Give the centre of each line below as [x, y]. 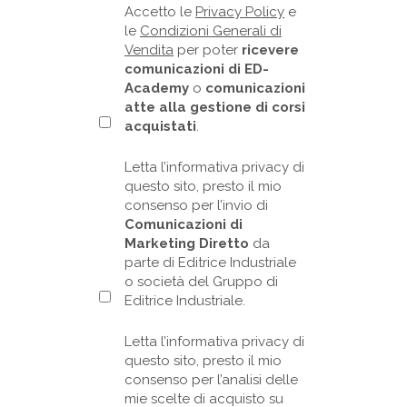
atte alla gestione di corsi [215, 107]
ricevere [270, 50]
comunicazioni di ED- [197, 69]
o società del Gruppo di [201, 281]
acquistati [160, 126]
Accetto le [160, 11]
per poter [208, 50]
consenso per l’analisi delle [211, 379]
